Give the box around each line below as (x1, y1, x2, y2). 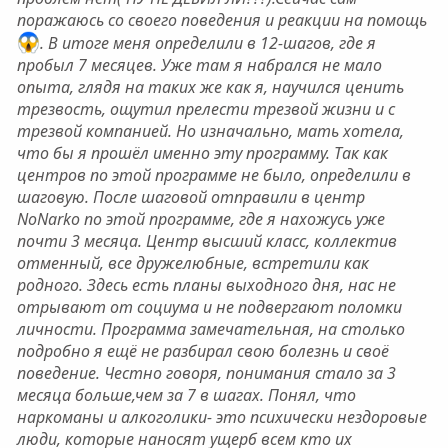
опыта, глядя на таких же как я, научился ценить (16, 76, 404, 99)
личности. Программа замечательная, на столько (16, 318, 405, 341)
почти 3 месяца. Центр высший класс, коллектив (16, 230, 397, 253)
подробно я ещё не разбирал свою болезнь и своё (16, 340, 389, 363)
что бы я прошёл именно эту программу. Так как (16, 142, 388, 165)
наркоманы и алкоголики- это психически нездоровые (16, 406, 427, 429)
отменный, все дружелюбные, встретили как (16, 252, 369, 275)
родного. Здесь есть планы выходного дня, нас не (16, 274, 396, 297)
